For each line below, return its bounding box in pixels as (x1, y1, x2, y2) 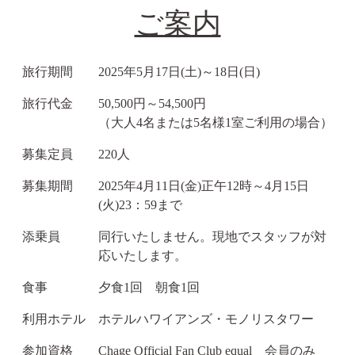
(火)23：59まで (98, 197, 182, 212)
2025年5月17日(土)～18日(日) (98, 64, 260, 78)
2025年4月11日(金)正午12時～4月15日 (98, 178, 309, 193)
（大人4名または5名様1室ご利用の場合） (98, 115, 333, 129)
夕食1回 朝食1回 (98, 280, 200, 294)
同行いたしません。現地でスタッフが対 (98, 229, 326, 243)
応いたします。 (98, 248, 187, 262)
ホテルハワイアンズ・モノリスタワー (98, 311, 314, 326)
